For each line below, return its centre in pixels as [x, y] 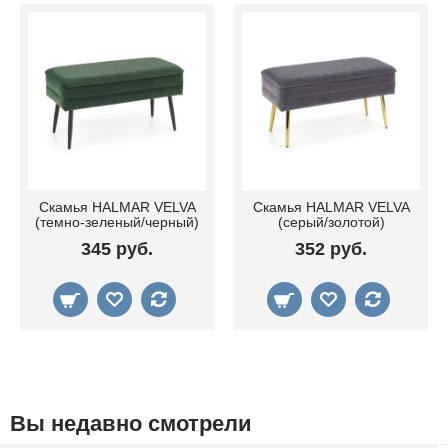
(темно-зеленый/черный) [117, 222]
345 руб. [117, 249]
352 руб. [331, 249]
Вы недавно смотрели [131, 424]
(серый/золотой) [331, 222]
